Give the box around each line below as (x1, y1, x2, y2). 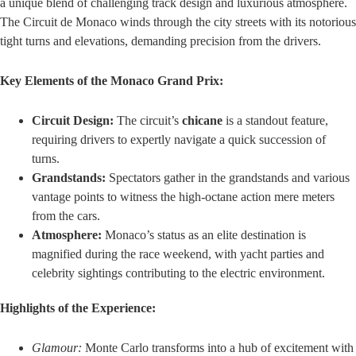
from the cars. (32, 208, 100, 222)
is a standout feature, (222, 113, 328, 127)
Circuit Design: (32, 113, 114, 127)
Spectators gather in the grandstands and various (106, 170, 350, 184)
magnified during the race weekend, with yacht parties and (32, 246, 324, 261)
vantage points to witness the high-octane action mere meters (32, 189, 335, 203)
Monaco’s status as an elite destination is (102, 227, 306, 242)
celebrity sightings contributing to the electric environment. (32, 265, 325, 280)
